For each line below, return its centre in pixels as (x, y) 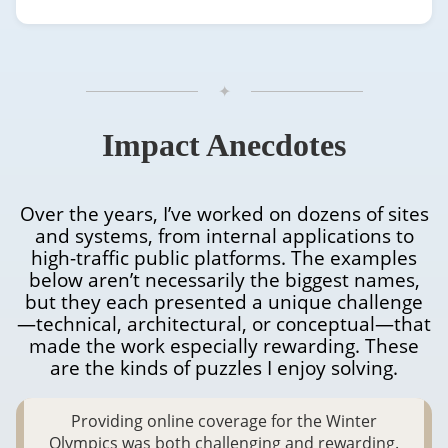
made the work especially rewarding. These (224, 345)
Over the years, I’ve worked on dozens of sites (224, 213)
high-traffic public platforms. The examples (224, 257)
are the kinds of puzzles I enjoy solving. (224, 367)
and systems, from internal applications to (224, 235)
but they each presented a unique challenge (224, 301)
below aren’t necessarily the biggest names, (224, 279)
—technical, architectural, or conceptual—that (224, 323)
